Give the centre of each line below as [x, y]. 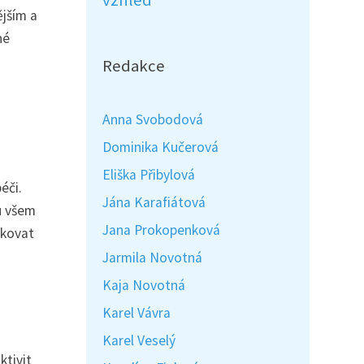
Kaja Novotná [144, 285]
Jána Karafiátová [154, 202]
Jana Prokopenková [161, 230]
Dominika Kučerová [160, 147]
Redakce [134, 66]
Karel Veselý [139, 340]
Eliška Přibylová [149, 175]
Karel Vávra [136, 313]
